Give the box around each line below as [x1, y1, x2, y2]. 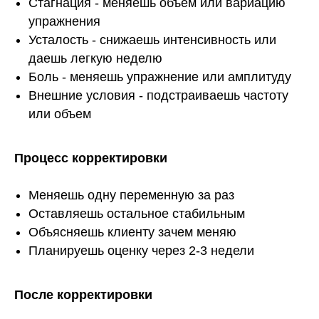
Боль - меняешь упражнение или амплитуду [28, 70, 291, 85]
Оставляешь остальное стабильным [28, 206, 245, 221]
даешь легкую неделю [28, 51, 162, 66]
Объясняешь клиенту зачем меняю [28, 225, 236, 240]
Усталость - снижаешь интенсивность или [28, 33, 276, 48]
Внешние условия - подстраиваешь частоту [28, 88, 288, 103]
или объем [28, 107, 91, 122]
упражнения [28, 14, 100, 29]
